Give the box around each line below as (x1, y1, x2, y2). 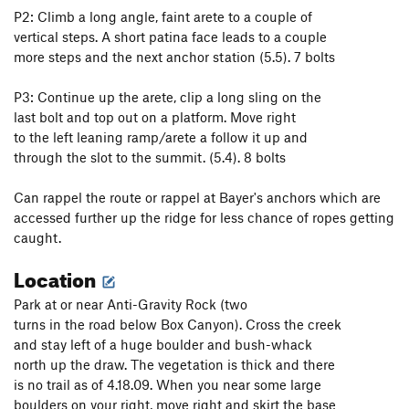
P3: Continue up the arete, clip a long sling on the (14, 89, 321, 106)
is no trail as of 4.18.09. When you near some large (14, 376, 321, 393)
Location (14, 260, 100, 293)
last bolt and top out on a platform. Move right (14, 109, 296, 126)
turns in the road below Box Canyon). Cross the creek (14, 316, 341, 333)
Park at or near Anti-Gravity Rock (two (14, 296, 247, 313)
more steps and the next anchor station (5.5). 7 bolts (14, 48, 335, 66)
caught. (14, 229, 61, 246)
